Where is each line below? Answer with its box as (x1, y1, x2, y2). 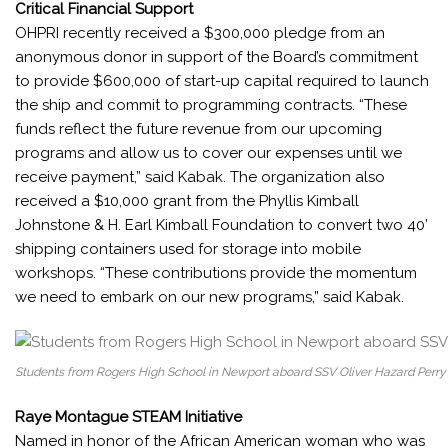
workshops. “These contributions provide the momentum (15, 264, 417, 282)
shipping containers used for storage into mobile (15, 240, 361, 258)
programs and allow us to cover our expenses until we (15, 144, 402, 162)
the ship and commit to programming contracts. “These (15, 96, 407, 114)
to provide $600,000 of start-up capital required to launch (15, 72, 429, 90)
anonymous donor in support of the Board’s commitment (15, 48, 418, 66)
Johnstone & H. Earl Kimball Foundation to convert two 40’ (15, 216, 428, 234)
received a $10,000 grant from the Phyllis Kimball (15, 192, 359, 210)
